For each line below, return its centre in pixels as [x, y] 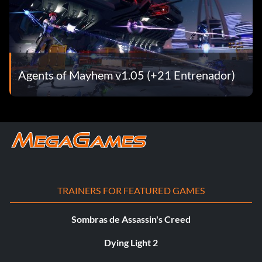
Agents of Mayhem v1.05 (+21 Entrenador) [127, 75]
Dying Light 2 [131, 243]
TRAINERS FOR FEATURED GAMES [131, 191]
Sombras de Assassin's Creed [131, 219]
